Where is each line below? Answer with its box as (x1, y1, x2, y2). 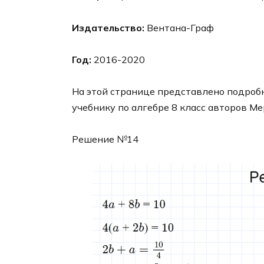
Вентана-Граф (144, 21, 214, 34)
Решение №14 (72, 133, 138, 146)
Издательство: (72, 21, 144, 34)
